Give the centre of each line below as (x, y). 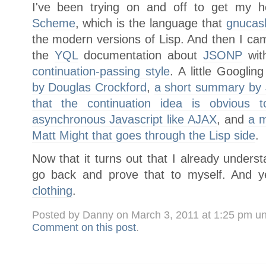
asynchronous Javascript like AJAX (124, 119)
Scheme (53, 23)
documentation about (140, 55)
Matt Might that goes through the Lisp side (143, 135)
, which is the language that (151, 23)
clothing (52, 190)
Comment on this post (84, 228)
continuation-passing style (101, 71)
